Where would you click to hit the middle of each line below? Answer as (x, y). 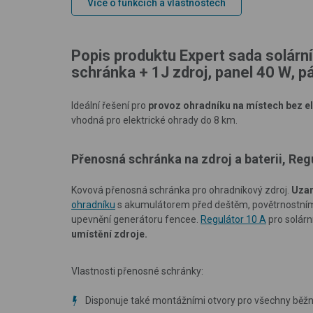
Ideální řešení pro (110, 105)
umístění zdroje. (109, 234)
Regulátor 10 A (233, 219)
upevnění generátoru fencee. (136, 219)
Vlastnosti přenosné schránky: (137, 271)
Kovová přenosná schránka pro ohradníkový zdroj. (181, 190)
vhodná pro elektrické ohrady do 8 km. (154, 120)
